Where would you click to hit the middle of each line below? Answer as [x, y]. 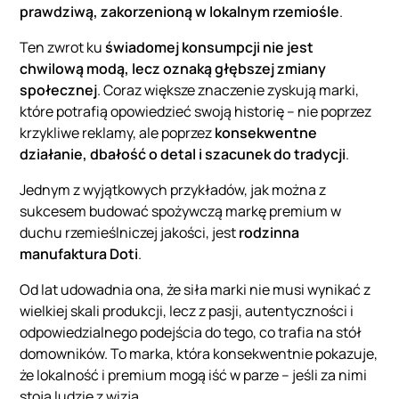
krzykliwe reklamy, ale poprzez [118, 133]
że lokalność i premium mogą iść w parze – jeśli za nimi [194, 375]
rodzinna [269, 233]
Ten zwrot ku [63, 48]
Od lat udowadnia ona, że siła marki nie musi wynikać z [195, 290]
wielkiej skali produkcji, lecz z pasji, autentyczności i [187, 311]
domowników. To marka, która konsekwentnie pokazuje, [199, 354]
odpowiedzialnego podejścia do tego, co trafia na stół [191, 333]
